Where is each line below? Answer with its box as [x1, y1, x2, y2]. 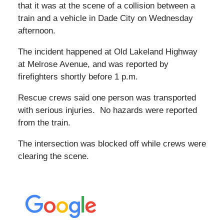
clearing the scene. [17, 151, 89, 161]
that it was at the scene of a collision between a [17, 1, 195, 11]
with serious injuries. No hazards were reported [17, 105, 197, 115]
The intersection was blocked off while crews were [17, 139, 206, 149]
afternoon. [17, 26, 55, 36]
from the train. [17, 118, 70, 128]
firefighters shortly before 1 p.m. [17, 72, 138, 82]
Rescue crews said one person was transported [17, 93, 196, 103]
